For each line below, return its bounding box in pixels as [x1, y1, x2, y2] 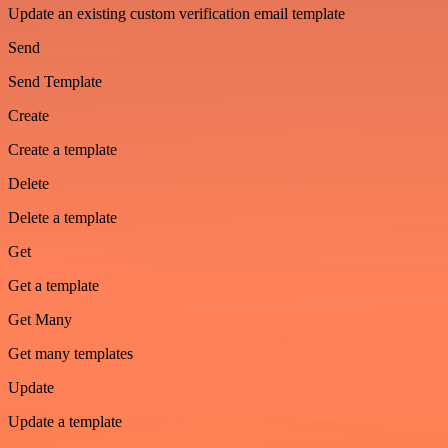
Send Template [8, 72, 102, 90]
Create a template [8, 140, 117, 158]
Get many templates [8, 344, 133, 362]
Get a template [8, 276, 99, 294]
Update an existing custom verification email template [8, 4, 345, 22]
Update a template [8, 412, 122, 430]
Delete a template [8, 208, 117, 226]
